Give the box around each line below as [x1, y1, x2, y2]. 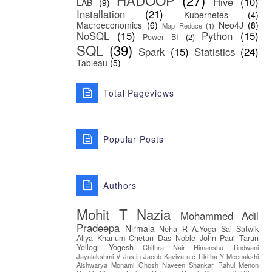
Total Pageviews [103, 87, 174, 99]
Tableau [76, 56, 107, 69]
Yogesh [108, 242, 134, 253]
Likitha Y [198, 251, 224, 261]
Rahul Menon [217, 260, 259, 270]
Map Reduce [162, 21, 202, 30]
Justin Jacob [123, 251, 161, 261]
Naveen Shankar [162, 260, 214, 270]
